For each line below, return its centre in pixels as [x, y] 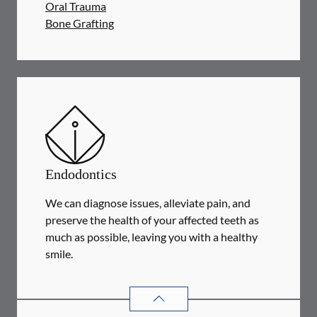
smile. [59, 254]
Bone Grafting [80, 23]
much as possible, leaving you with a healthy [151, 237]
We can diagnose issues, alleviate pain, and [148, 203]
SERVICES [243, 292]
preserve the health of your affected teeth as [152, 220]
